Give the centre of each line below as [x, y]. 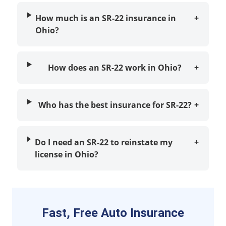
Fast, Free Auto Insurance [113, 213]
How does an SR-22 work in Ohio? [115, 68]
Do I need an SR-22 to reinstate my [103, 143]
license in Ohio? [66, 155]
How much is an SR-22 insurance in [106, 18]
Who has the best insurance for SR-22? [115, 105]
